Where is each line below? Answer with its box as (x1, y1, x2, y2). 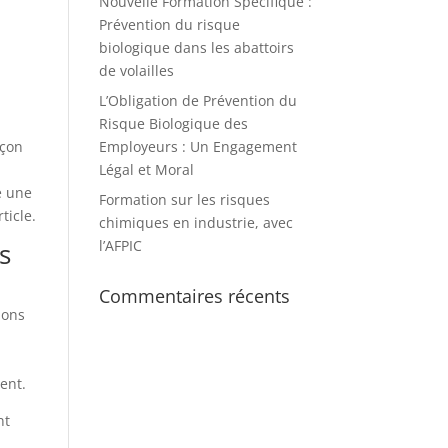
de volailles (98, 61, 174, 80)
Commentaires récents (98, 284, 290, 308)
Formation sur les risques (98, 190, 270, 209)
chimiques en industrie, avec (98, 213, 293, 232)
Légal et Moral (98, 160, 194, 179)
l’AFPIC (98, 236, 142, 255)
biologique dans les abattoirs (98, 38, 294, 57)
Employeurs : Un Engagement (98, 137, 297, 156)
